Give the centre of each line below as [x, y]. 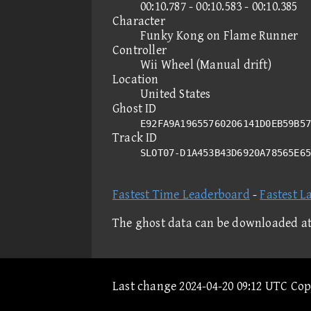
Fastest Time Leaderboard [181, 195]
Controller [140, 50]
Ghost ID [135, 109]
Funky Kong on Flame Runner [219, 36]
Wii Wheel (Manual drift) [206, 65]
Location [136, 79]
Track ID [135, 138]
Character [139, 21]
